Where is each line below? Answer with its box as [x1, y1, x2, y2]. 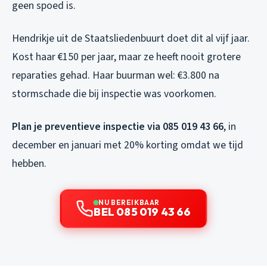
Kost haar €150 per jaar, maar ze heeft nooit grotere [12, 49, 241, 65]
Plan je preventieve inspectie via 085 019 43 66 [12, 119, 223, 135]
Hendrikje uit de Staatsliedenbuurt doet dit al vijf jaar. [12, 31, 250, 46]
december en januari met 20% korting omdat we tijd [12, 138, 243, 153]
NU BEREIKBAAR [98, 198, 160, 207]
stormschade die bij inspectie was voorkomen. [12, 86, 216, 102]
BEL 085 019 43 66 [94, 205, 191, 219]
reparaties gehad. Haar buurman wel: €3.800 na [12, 68, 219, 83]
